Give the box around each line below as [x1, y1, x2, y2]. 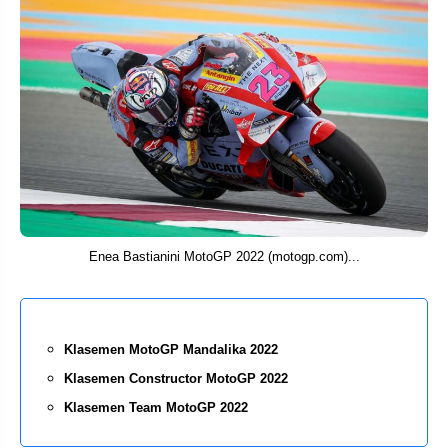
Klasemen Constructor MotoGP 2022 [64, 370, 288, 386]
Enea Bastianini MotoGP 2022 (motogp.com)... [88, 248, 360, 264]
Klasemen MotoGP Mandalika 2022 [64, 341, 278, 357]
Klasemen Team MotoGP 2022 [64, 399, 248, 415]
